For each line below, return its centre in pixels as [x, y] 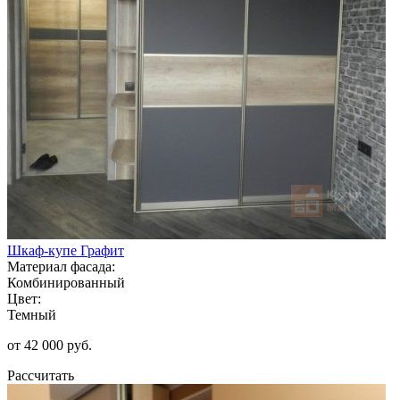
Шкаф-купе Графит [66, 250]
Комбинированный [66, 282]
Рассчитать [41, 375]
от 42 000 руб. [50, 345]
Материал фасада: [61, 266]
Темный [32, 314]
